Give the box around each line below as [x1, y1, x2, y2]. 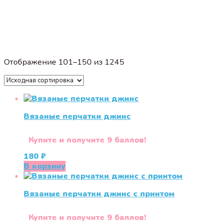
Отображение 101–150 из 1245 [4, 57, 124, 68]
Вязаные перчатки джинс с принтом [24, 188, 175, 199]
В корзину [24, 161, 66, 172]
